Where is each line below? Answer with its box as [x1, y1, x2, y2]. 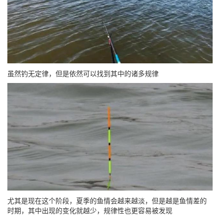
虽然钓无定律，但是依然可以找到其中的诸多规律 [7, 68, 159, 79]
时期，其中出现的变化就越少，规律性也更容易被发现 [7, 205, 172, 215]
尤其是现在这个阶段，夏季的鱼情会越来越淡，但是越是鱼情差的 [7, 195, 207, 205]
